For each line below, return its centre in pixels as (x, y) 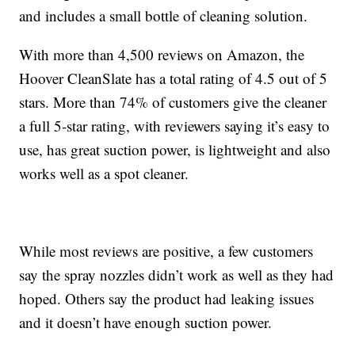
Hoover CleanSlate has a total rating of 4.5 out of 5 (174, 78)
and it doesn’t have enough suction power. (146, 322)
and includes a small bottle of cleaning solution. (164, 15)
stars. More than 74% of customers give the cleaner (173, 101)
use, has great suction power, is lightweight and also (175, 149)
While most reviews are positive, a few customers (166, 250)
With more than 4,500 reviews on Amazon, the (162, 54)
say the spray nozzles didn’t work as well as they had (177, 274)
